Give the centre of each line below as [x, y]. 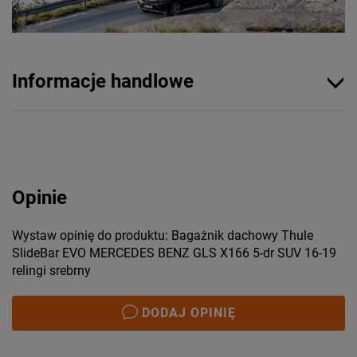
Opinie [39, 197]
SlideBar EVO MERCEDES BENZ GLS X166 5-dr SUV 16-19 [174, 253]
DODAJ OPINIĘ [188, 312]
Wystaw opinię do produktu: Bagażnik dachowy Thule [163, 235]
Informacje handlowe [103, 81]
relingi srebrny [51, 270]
